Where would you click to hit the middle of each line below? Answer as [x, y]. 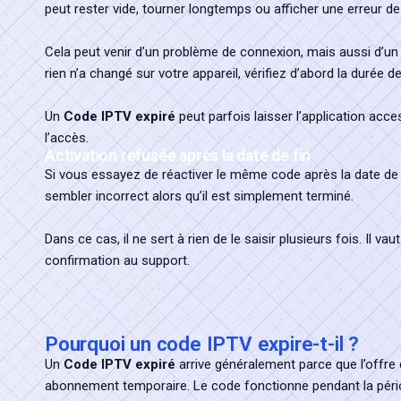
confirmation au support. [117, 260]
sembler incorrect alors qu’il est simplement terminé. [199, 196]
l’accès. [67, 138]
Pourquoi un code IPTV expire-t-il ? [202, 344]
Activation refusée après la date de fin [178, 156]
